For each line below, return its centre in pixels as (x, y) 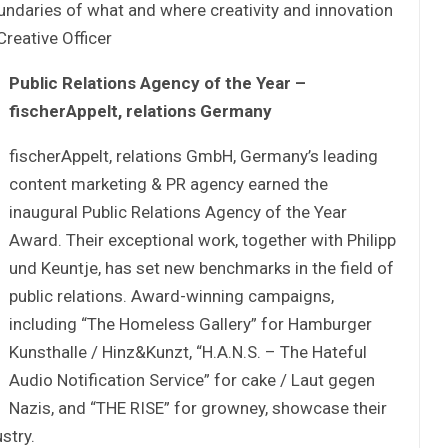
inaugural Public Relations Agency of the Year (178, 211)
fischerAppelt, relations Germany (140, 110)
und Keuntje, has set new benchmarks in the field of (201, 267)
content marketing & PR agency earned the (168, 183)
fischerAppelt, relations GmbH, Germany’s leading (193, 155)
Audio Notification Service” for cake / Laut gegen (192, 379)
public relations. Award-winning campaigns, (171, 295)
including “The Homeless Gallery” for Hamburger (190, 323)
